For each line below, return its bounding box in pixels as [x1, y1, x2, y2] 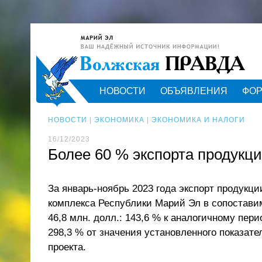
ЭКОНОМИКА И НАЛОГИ [151, 116, 245, 124]
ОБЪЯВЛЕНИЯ [160, 86, 227, 96]
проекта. [48, 242, 86, 253]
